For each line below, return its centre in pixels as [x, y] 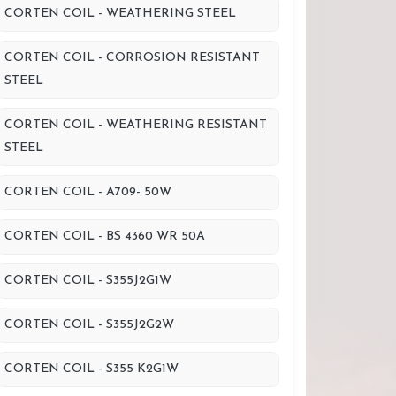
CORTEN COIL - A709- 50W [88, 192]
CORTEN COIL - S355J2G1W [88, 281]
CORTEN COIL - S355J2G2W [89, 325]
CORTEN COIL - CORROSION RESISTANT [132, 58]
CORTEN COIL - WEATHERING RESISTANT [136, 125]
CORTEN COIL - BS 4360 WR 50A [105, 236]
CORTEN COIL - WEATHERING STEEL [120, 14]
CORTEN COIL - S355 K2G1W [91, 369]
